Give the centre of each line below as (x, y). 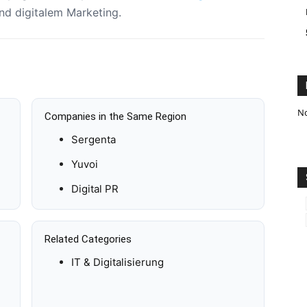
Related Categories (88, 240)
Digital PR (95, 189)
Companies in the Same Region (116, 116)
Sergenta (93, 140)
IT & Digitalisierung (117, 262)
